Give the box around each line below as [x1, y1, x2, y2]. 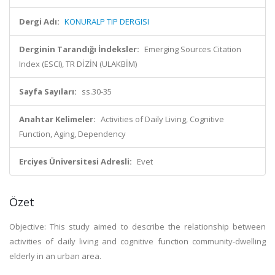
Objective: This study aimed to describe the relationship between [9, 221, 266, 232]
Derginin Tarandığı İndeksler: [19, 44, 139, 55]
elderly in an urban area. [9, 250, 101, 261]
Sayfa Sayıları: [19, 86, 77, 97]
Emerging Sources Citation [144, 44, 241, 55]
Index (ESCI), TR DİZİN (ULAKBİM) [19, 58, 137, 69]
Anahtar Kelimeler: [19, 114, 96, 125]
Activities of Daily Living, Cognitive [101, 114, 224, 125]
